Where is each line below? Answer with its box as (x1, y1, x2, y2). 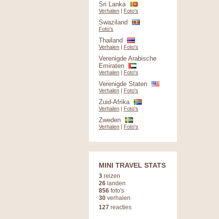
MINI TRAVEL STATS (99, 161, 166, 169)
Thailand (99, 37, 123, 44)
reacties (109, 204, 131, 210)
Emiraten (99, 62, 124, 69)
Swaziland (99, 19, 128, 26)
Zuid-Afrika (99, 98, 130, 106)
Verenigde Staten (99, 80, 147, 88)
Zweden (99, 116, 121, 124)
